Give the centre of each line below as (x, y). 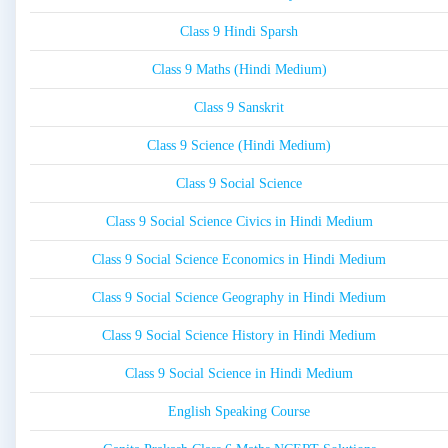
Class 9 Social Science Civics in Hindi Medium (239, 222)
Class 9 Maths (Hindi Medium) (239, 70)
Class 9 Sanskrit (239, 108)
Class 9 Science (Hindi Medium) (239, 146)
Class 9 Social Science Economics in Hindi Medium (239, 260)
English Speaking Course (239, 412)
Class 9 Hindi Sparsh (239, 32)
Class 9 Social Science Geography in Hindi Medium (239, 298)
